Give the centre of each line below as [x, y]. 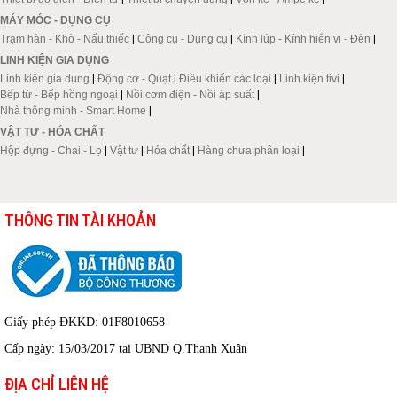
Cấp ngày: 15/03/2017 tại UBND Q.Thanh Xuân [126, 348]
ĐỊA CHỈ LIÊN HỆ [57, 384]
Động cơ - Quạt [134, 78]
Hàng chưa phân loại [249, 150]
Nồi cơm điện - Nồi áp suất [190, 94]
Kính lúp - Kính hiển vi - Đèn [303, 39]
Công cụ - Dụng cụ [183, 39]
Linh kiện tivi [309, 78]
